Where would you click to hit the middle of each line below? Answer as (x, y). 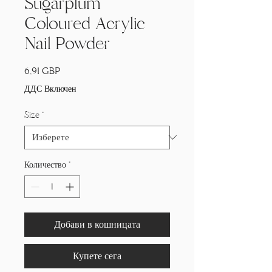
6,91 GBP (42, 71)
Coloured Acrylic (84, 23)
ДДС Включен (50, 89)
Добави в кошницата (97, 224)
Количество (45, 165)
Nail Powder (67, 43)
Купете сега (97, 256)
